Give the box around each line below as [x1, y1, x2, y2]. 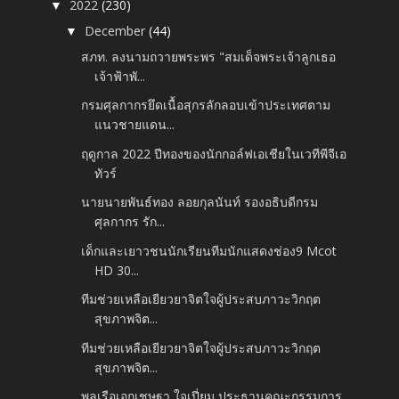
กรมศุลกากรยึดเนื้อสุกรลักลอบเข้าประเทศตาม [81, 96, 331, 114]
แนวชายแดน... [94, 116, 175, 134]
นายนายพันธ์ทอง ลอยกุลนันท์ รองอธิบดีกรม [81, 193, 319, 211]
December [85, 21, 150, 39]
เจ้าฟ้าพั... [94, 67, 146, 85]
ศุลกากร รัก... [94, 213, 166, 231]
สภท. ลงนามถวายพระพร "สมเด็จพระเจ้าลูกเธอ [81, 47, 337, 65]
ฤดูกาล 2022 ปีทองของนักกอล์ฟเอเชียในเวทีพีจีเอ [81, 144, 347, 162]
